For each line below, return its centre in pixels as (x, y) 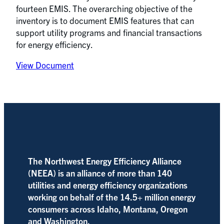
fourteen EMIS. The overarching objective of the (104, 8)
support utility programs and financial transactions (109, 32)
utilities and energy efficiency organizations (108, 185)
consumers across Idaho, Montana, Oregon (108, 209)
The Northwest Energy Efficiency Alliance (105, 161)
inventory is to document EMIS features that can (105, 20)
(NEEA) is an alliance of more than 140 (100, 173)
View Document (45, 65)
